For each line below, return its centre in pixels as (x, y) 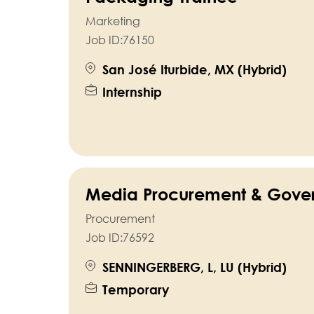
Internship (132, 92)
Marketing (112, 21)
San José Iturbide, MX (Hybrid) (194, 70)
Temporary (135, 290)
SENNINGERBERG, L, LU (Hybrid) (194, 267)
